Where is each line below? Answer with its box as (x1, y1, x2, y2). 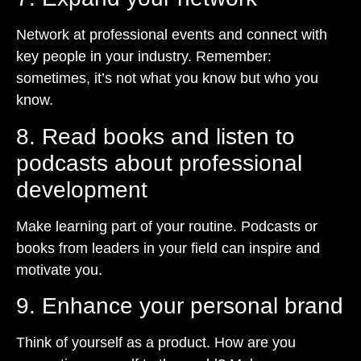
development (16, 176, 147, 202)
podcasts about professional (16, 150, 302, 176)
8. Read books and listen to (16, 123, 295, 149)
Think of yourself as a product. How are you (16, 334, 296, 351)
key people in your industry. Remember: (16, 48, 272, 65)
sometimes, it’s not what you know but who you (16, 70, 318, 87)
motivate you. (16, 261, 102, 278)
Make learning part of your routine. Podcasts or (16, 218, 317, 234)
